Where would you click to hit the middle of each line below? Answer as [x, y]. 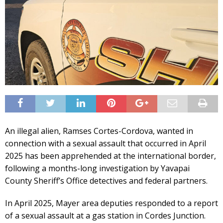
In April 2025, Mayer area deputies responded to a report [111, 203]
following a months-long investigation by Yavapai [97, 168]
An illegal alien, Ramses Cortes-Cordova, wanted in [99, 131]
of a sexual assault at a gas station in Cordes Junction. [105, 215]
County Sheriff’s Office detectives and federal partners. [106, 180]
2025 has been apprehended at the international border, [111, 156]
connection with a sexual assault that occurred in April [106, 143]
